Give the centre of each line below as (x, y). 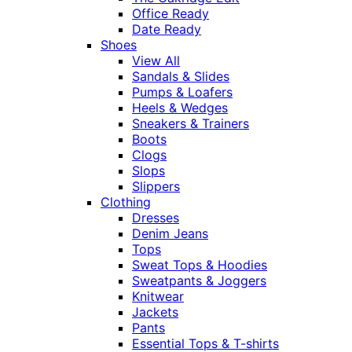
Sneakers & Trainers (191, 124)
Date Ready (167, 29)
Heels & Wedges (180, 108)
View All (156, 61)
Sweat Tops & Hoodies (200, 265)
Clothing (126, 202)
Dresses (156, 218)
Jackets (155, 312)
